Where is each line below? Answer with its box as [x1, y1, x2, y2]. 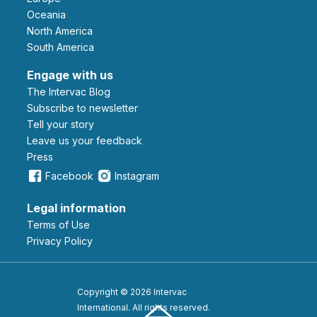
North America [34, 24, 93, 37]
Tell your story [33, 117, 94, 130]
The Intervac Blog [34, 85, 110, 98]
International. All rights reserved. [77, 301, 210, 313]
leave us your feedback [32, 134, 142, 146]
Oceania [35, 8, 66, 21]
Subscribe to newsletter [33, 101, 138, 114]
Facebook [45, 169, 93, 182]
